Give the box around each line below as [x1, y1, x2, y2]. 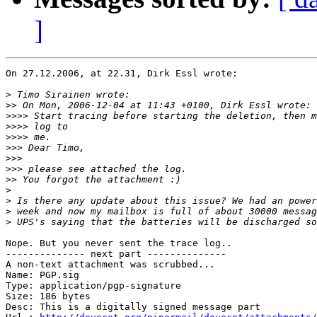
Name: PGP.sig [6, 270, 79, 281]
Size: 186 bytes [6, 291, 91, 302]
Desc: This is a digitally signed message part [6, 301, 260, 313]
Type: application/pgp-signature [6, 280, 181, 292]
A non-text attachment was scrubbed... [6, 259, 215, 270]
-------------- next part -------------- [6, 248, 226, 260]
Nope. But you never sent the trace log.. [6, 238, 232, 249]
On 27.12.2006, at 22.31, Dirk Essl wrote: [6, 68, 238, 79]
